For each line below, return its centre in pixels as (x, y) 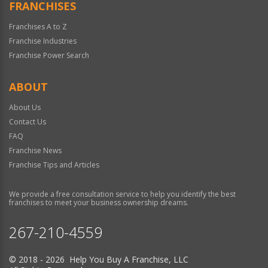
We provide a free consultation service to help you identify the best (122, 194)
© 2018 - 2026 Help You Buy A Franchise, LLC (99, 259)
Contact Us (28, 122)
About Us (25, 107)
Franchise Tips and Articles (54, 165)
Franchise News (35, 150)
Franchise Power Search (49, 55)
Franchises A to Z (38, 27)
